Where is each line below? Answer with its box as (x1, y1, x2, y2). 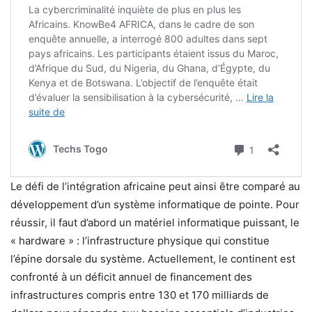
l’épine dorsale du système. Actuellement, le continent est (10, 251, 295, 265)
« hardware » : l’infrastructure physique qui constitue (10, 233, 270, 247)
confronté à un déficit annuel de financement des (10, 270, 252, 283)
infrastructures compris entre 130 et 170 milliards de (10, 288, 269, 302)
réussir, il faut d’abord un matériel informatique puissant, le (10, 215, 299, 229)
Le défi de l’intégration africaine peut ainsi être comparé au (10, 179, 300, 193)
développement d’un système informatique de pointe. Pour (10, 197, 299, 211)
